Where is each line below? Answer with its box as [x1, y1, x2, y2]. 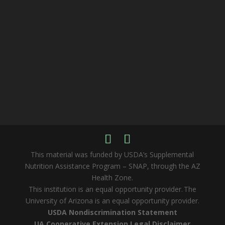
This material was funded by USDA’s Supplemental [31, 149, 194, 159]
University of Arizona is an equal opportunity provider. [25, 195, 199, 205]
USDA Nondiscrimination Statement [47, 207, 177, 217]
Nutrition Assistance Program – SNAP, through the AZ [24, 161, 200, 171]
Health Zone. [91, 172, 134, 182]
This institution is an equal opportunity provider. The [28, 184, 196, 194]
